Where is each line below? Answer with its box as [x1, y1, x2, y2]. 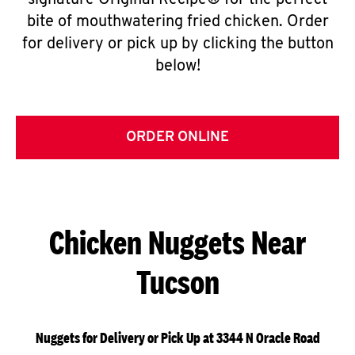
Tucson [136, 262, 219, 301]
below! [155, 59, 200, 74]
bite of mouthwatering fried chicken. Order [26, 14, 329, 30]
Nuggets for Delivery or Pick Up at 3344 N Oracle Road [35, 329, 320, 347]
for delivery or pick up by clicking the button [21, 36, 334, 52]
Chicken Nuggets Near [49, 223, 306, 261]
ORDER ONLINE [126, 130, 229, 145]
